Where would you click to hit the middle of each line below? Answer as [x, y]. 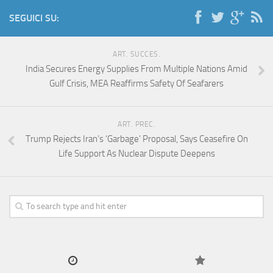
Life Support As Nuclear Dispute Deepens [136, 154]
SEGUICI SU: [34, 18]
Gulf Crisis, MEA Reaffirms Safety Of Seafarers [136, 84]
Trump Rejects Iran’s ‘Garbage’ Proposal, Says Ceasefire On [136, 139]
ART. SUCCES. [136, 55]
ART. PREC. [136, 125]
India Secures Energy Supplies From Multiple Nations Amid [136, 69]
